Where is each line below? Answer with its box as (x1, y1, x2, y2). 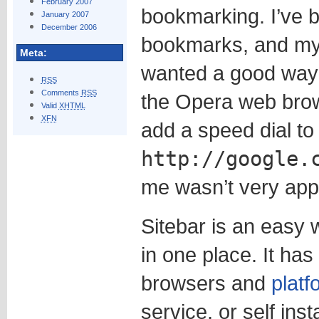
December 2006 (41, 23, 97, 31)
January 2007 (41, 10, 89, 19)
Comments (41, 88, 81, 97)
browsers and (140, 271, 271, 295)
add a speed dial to (140, 118, 314, 142)
